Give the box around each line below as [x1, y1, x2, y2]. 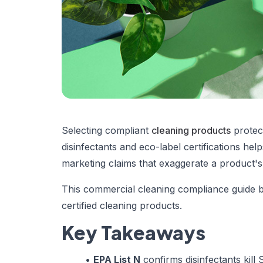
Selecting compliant [62, 124, 151, 136]
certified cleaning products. [62, 199, 182, 211]
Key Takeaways [62, 220, 205, 244]
